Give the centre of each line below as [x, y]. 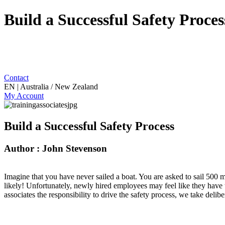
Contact [16, 77]
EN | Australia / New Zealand [51, 86]
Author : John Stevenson [55, 148]
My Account [24, 95]
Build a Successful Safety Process [89, 126]
